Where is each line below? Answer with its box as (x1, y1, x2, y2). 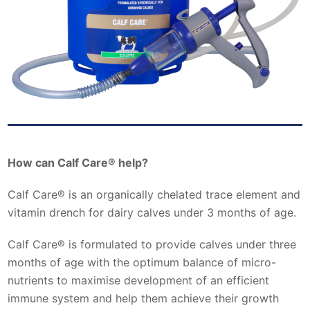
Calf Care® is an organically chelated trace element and (8, 187, 301, 201)
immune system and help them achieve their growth (8, 291, 280, 305)
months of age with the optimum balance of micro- (8, 255, 277, 269)
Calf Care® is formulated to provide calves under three (8, 237, 297, 251)
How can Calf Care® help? (8, 155, 149, 170)
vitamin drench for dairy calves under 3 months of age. (8, 205, 297, 219)
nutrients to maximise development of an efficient (8, 273, 270, 287)
